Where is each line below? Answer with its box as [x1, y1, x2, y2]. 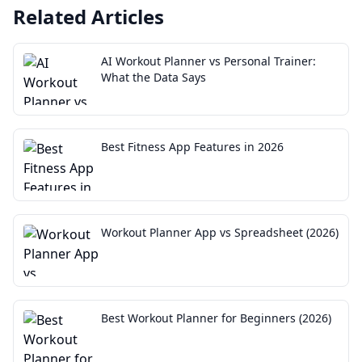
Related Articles [13, 3, 164, 30]
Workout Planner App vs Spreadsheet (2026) [101, 225, 339, 240]
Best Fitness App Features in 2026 [101, 139, 284, 154]
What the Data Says [101, 69, 206, 85]
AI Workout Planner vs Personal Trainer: [101, 53, 316, 69]
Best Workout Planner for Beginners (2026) [101, 310, 331, 326]
